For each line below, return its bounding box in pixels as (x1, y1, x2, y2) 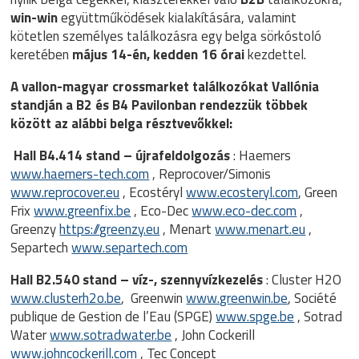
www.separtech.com (71, 237, 188, 258)
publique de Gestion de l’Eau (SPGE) (10, 306, 216, 327)
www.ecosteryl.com (186, 182, 299, 203)
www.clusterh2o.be (10, 288, 122, 309)
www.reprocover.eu (10, 182, 120, 203)
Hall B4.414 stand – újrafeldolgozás (14, 145, 231, 166)
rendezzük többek (196, 95, 309, 115)
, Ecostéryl (119, 182, 187, 203)
